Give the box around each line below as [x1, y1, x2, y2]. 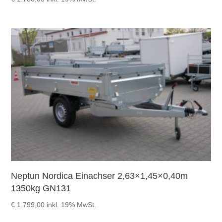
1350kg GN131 [11, 183, 71, 194]
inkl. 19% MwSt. [47, 201, 97, 209]
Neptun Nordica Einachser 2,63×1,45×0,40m [11, 171, 188, 181]
